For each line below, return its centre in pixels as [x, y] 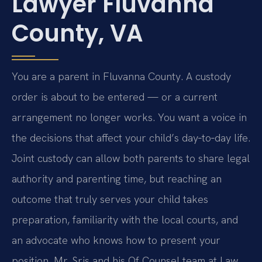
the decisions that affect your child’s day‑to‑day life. [131, 137]
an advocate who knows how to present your [116, 240]
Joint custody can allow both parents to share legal [131, 158]
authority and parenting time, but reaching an [117, 178]
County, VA [77, 33]
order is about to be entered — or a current [115, 96]
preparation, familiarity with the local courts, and [125, 219]
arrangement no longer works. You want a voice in [129, 117]
